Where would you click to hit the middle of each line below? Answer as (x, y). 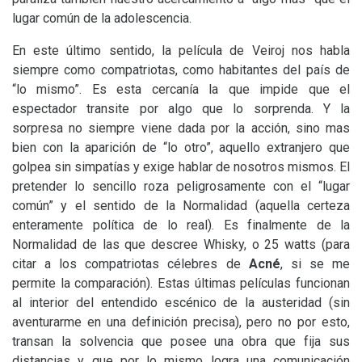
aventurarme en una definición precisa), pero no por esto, (181, 322)
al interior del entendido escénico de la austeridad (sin (181, 303)
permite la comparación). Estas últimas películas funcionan (181, 283)
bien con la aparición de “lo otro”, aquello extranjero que (181, 147)
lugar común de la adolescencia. (102, 18)
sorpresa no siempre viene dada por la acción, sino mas (181, 128)
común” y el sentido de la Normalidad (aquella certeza (181, 206)
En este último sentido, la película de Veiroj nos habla (181, 51)
